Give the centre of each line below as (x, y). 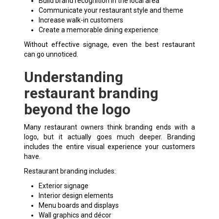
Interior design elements (76, 195)
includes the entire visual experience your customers (109, 146)
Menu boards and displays (78, 205)
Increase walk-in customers (81, 20)
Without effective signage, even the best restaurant (109, 44)
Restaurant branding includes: (70, 171)
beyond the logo (77, 109)
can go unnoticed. (51, 54)
